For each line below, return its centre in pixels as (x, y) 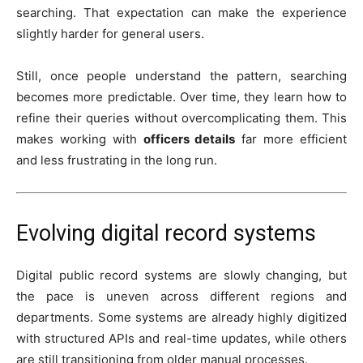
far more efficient (291, 139)
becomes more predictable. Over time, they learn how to (181, 96)
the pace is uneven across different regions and (181, 296)
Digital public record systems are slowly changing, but (181, 275)
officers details (189, 139)
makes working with (80, 139)
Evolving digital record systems (166, 233)
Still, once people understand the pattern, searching (181, 75)
